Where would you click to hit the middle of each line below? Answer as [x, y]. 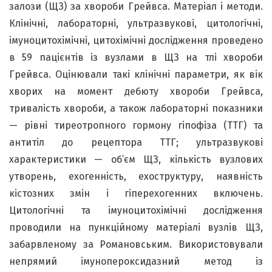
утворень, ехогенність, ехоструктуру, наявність [136, 176]
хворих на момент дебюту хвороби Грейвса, [136, 91]
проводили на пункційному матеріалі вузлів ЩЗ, [136, 227]
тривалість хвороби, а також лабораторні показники [136, 108]
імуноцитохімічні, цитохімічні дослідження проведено [136, 40]
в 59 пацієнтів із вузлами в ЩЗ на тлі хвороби [136, 57]
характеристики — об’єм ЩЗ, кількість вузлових [136, 159]
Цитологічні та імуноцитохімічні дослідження [136, 210]
